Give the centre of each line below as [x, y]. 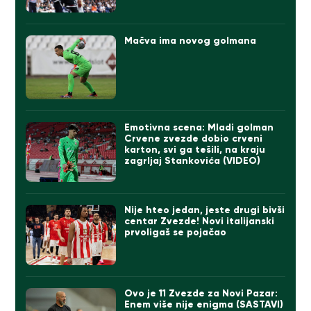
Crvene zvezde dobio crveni [194, 138]
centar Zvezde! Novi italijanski [200, 221]
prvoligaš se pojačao [176, 233]
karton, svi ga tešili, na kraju [195, 149]
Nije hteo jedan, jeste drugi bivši [205, 210]
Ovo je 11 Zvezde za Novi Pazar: [201, 293]
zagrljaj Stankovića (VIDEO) [193, 160]
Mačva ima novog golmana [191, 40]
